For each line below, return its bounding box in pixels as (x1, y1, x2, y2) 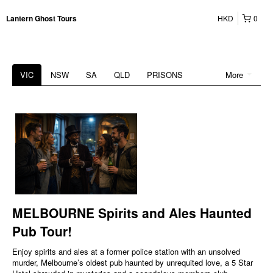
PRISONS (147, 69, 183, 80)
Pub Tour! (12, 222, 72, 241)
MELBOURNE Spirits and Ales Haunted (12, 204, 252, 222)
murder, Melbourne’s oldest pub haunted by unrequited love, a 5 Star (12, 257, 253, 269)
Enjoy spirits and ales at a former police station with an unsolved (12, 246, 240, 258)
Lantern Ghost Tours (6, 13, 77, 24)
